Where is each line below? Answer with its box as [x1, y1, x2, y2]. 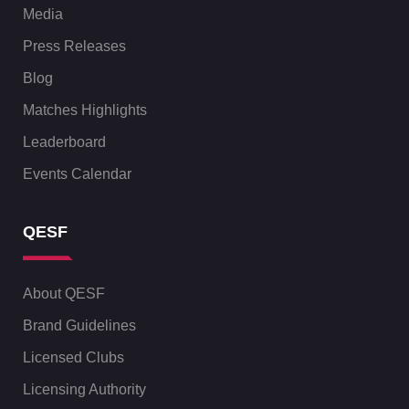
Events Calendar [23, 165, 131, 182]
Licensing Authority [23, 381, 146, 397]
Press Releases [23, 38, 126, 55]
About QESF [23, 286, 105, 302]
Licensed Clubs [23, 350, 124, 366]
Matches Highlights [23, 101, 147, 118]
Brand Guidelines [23, 318, 136, 334]
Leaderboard [23, 133, 106, 150]
